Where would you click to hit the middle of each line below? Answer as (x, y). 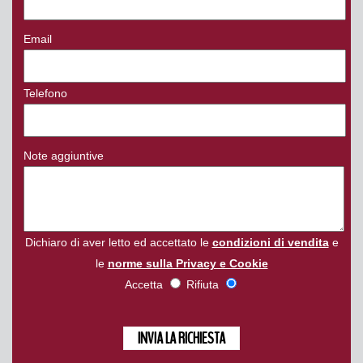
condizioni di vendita (270, 242)
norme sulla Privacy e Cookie (188, 263)
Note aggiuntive (63, 155)
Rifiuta (202, 284)
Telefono (45, 93)
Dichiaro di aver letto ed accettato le (118, 242)
